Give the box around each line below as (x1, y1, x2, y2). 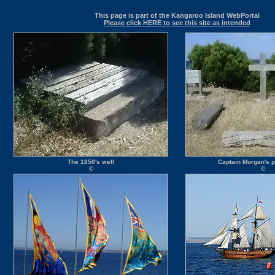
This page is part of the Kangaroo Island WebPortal (94, 11, 260, 19)
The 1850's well (68, 158, 114, 165)
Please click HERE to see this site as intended (103, 18, 250, 26)
